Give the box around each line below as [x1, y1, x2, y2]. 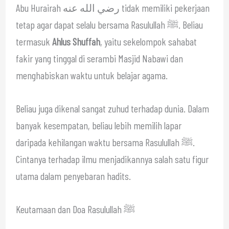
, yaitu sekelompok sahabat [100, 35, 197, 48]
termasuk [15, 35, 52, 48]
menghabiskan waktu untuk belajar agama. [15, 68, 168, 81]
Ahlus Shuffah [52, 35, 100, 48]
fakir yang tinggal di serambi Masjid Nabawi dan [15, 52, 183, 64]
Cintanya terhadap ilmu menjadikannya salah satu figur [15, 152, 209, 165]
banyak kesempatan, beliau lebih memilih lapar [15, 119, 181, 131]
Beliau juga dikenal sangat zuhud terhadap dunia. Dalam [15, 102, 209, 114]
